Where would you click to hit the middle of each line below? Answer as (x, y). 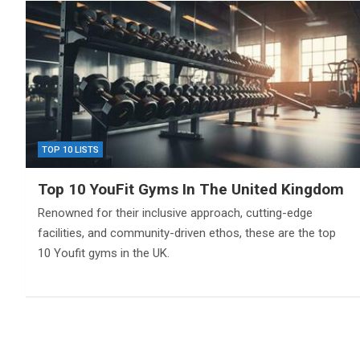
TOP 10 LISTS (70, 149)
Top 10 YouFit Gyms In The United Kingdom (191, 189)
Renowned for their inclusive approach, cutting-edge (175, 213)
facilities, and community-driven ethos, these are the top (187, 233)
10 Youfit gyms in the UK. (104, 253)
